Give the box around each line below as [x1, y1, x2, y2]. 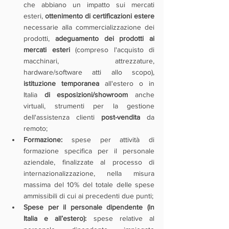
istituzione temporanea [24, 79, 99, 87]
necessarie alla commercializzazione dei [24, 23, 154, 31]
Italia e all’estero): [24, 214, 87, 222]
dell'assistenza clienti [24, 113, 101, 121]
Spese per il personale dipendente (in [24, 203, 154, 211]
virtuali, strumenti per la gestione [24, 102, 154, 110]
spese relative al [86, 214, 155, 222]
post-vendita [101, 113, 140, 121]
